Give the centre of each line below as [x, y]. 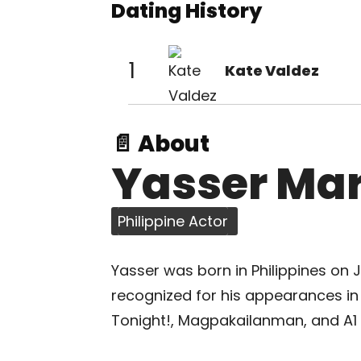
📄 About [160, 144]
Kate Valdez [272, 71]
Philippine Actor [173, 221]
